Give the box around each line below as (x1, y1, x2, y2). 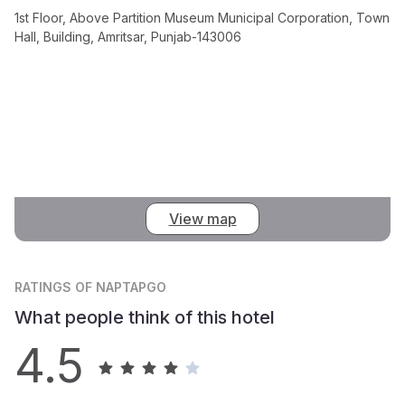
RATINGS (14, 278, 75, 295)
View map (168, 210, 237, 229)
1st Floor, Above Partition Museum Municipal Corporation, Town (14, 9, 390, 25)
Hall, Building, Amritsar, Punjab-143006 (14, 28, 241, 44)
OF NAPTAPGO (75, 278, 166, 295)
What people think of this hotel (14, 306, 275, 328)
